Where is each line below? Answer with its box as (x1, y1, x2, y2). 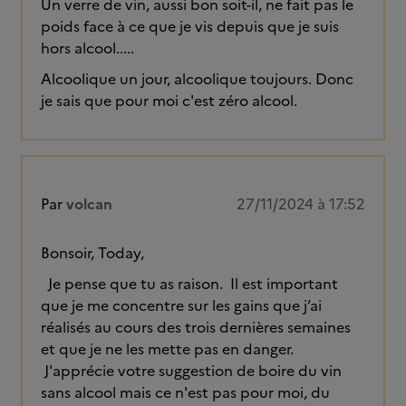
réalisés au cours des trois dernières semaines (41, 316, 351, 338)
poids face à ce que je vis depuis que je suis (41, 15, 339, 37)
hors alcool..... (41, 37, 134, 59)
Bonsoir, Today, (41, 242, 144, 264)
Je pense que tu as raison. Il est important (41, 273, 338, 295)
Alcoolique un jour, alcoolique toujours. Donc (41, 68, 353, 90)
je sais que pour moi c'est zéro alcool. (41, 90, 301, 111)
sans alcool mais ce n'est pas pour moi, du (41, 382, 330, 403)
